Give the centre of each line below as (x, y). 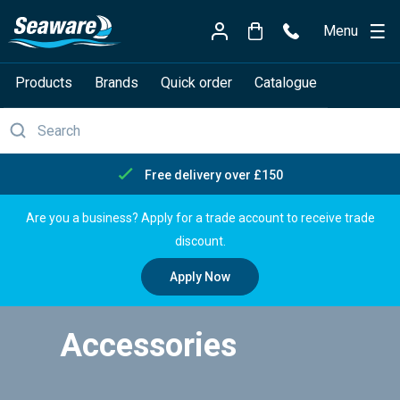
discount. (200, 241)
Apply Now (200, 276)
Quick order (196, 82)
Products (43, 82)
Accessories (148, 346)
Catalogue (285, 82)
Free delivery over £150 (213, 175)
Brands (116, 82)
